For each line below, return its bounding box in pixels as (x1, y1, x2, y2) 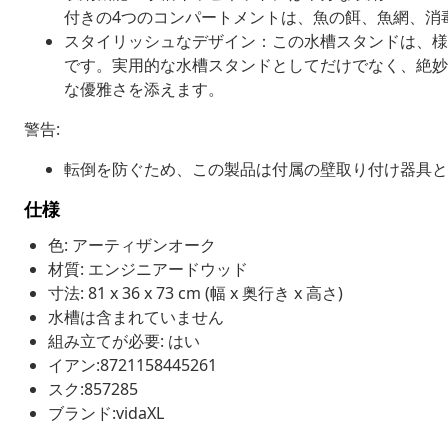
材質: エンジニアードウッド (48, 257, 248, 280)
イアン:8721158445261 (48, 353, 217, 376)
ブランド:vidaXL (48, 401, 164, 424)
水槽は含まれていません (48, 305, 224, 328)
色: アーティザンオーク (48, 233, 216, 256)
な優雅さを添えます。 (64, 77, 224, 100)
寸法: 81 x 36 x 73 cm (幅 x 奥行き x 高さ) (48, 281, 343, 304)
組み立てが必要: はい (48, 329, 200, 352)
